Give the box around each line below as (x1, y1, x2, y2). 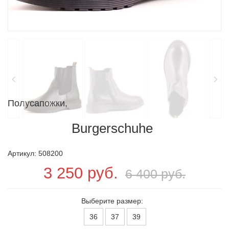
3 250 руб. (43, 164, 118, 181)
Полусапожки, (8, 98, 67, 108)
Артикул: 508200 (8, 149, 63, 157)
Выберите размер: (81, 196, 143, 205)
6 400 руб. (125, 167, 186, 181)
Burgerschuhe (71, 120, 153, 136)
